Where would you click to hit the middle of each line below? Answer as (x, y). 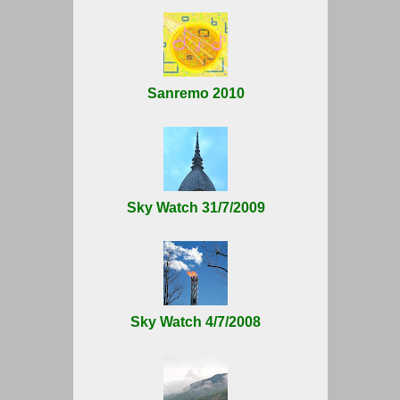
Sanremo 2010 (196, 93)
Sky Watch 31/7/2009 (196, 207)
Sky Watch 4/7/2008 (196, 321)
